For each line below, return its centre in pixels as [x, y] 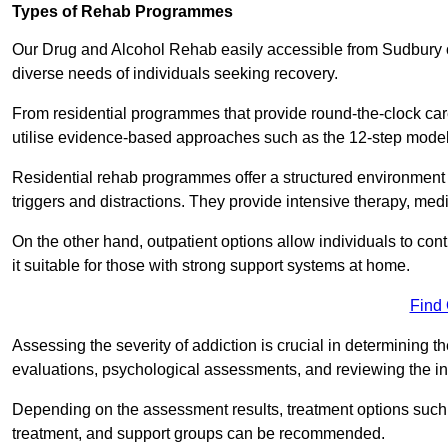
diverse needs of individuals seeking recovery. [177, 74]
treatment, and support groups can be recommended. [198, 434]
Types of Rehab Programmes [122, 12]
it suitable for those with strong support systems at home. [211, 266]
